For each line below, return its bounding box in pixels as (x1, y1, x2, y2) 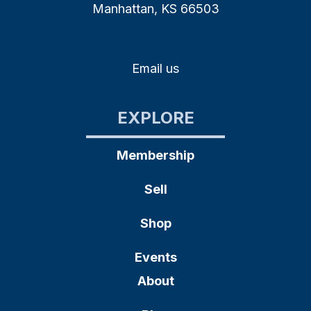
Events (134, 249, 177, 264)
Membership (117, 147, 194, 162)
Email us (132, 60, 179, 76)
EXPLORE (117, 107, 194, 128)
